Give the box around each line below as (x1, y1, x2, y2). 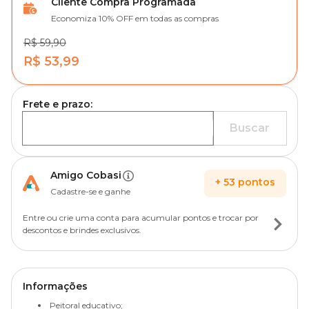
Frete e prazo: (23, 98, 92, 110)
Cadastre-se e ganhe (50, 186, 130, 197)
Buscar (230, 121, 270, 134)
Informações (23, 280, 88, 292)
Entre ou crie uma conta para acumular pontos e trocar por (23, 212, 259, 223)
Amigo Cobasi (50, 169, 121, 181)
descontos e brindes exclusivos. (23, 225, 141, 235)
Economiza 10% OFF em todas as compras (51, 13, 219, 23)
